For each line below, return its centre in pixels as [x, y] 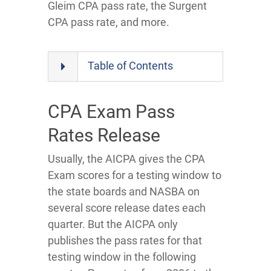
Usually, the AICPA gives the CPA [126, 159]
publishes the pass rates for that [125, 240]
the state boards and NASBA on [124, 191]
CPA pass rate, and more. [109, 22]
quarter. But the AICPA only [113, 224]
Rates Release [104, 135]
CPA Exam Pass [111, 112]
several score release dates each [127, 208]
